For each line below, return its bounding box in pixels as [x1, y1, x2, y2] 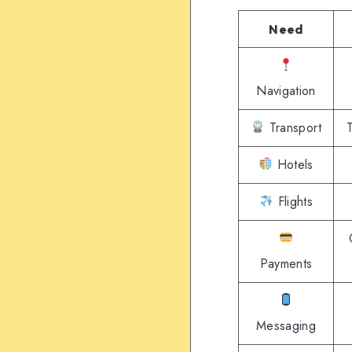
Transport [265, 118, 321, 137]
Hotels [273, 155, 313, 174]
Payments [259, 254, 313, 273]
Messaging [255, 316, 317, 335]
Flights [273, 192, 313, 211]
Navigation [256, 81, 316, 100]
